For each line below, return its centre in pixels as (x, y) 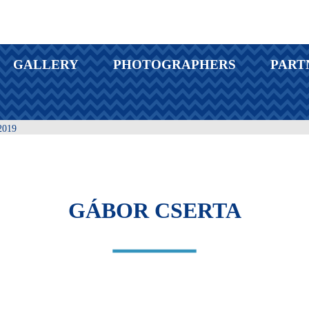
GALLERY (46, 64)
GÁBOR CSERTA (154, 210)
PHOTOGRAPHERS (175, 64)
